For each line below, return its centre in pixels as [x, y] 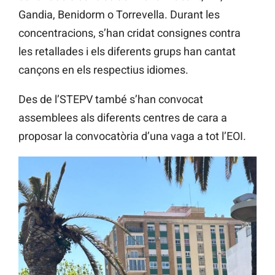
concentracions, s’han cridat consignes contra [130, 33]
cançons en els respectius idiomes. [103, 69]
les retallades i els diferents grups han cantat [127, 51]
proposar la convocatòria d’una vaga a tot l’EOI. [132, 136]
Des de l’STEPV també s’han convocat [111, 99]
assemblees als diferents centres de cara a [123, 117]
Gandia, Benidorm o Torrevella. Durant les [119, 14]
